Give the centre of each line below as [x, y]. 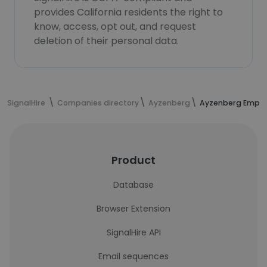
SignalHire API [133, 232]
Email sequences [133, 256]
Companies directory [98, 103]
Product [133, 160]
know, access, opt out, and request [115, 27]
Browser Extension [133, 209]
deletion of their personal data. [106, 41]
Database [133, 185]
